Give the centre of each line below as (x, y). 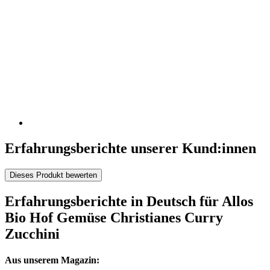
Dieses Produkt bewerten (53, 175)
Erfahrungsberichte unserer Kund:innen (130, 149)
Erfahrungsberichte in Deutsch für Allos (129, 201)
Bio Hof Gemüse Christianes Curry (114, 217)
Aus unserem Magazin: (52, 260)
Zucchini (32, 234)
